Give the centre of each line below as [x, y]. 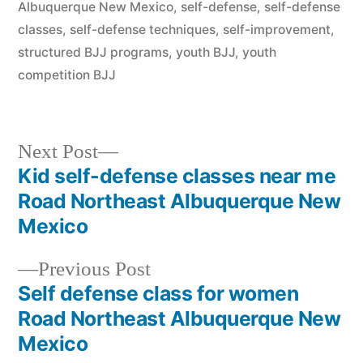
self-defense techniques [143, 29]
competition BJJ [67, 75]
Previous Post [94, 269]
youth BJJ [205, 52]
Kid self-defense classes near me [177, 175]
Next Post [58, 152]
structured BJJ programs [93, 52]
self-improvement [277, 29]
